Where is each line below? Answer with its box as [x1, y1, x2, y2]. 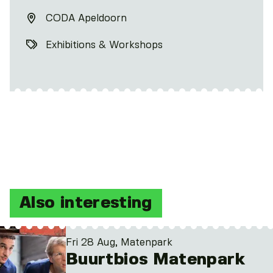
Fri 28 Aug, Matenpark [66, 238, 172, 247]
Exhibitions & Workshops [46, 40, 163, 50]
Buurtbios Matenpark [66, 251, 245, 268]
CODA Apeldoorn [46, 13, 127, 23]
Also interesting [19, 195, 152, 211]
